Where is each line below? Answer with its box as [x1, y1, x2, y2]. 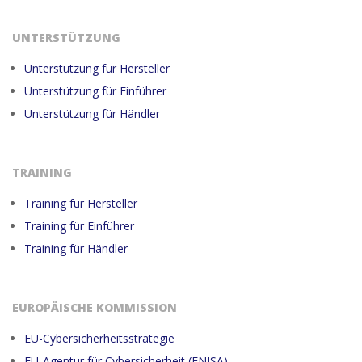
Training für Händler [24, 240, 128, 256]
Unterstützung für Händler [24, 105, 160, 121]
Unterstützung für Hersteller [24, 60, 170, 76]
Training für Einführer [24, 217, 134, 234]
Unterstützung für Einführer [24, 82, 166, 99]
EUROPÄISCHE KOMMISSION [12, 299, 177, 315]
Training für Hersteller [24, 195, 137, 211]
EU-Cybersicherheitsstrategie [24, 330, 175, 346]
